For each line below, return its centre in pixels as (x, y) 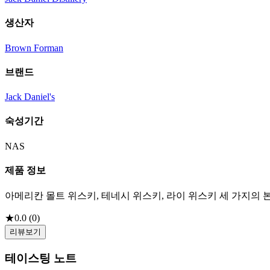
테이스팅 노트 (41, 258)
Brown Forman (34, 48)
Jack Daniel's (30, 97)
